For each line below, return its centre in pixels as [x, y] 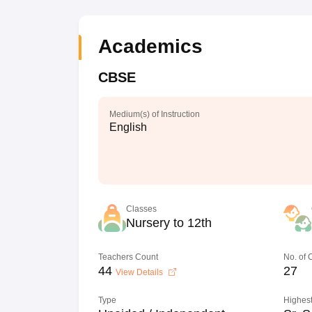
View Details [140, 272]
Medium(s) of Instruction [154, 114]
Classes [141, 209]
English [128, 127]
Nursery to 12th [169, 223]
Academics [150, 46]
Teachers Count [128, 257]
